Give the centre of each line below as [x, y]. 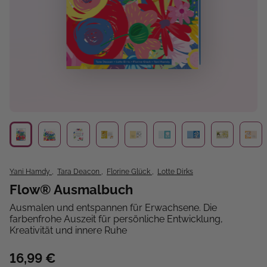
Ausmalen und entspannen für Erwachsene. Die [113, 208]
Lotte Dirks [175, 172]
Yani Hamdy [31, 172]
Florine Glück [129, 172]
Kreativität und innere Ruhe [68, 231]
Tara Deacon [79, 172]
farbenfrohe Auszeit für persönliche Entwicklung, [116, 219]
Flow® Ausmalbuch [71, 190]
